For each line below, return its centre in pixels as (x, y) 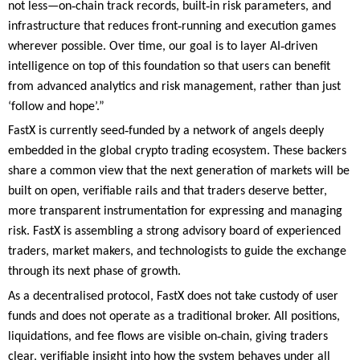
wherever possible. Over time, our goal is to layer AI (144, 47)
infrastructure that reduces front (93, 27)
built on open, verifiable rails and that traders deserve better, (168, 192)
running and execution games (259, 27)
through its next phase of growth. (94, 272)
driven (301, 47)
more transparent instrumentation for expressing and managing (175, 212)
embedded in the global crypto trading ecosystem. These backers (177, 151)
